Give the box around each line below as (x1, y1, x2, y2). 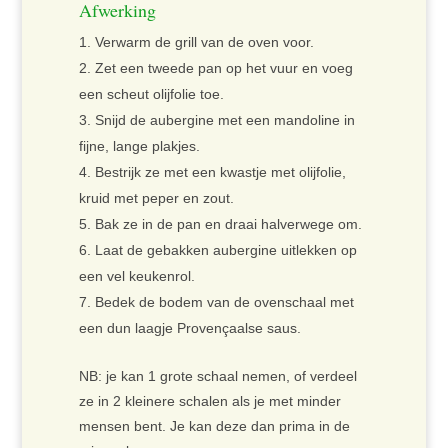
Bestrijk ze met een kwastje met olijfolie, (94, 164, 346, 181)
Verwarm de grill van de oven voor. (94, 34, 314, 51)
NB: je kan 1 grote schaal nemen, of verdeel (78, 368, 357, 385)
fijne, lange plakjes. (78, 138, 200, 155)
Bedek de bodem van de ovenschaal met (94, 294, 354, 311)
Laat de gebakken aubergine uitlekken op (94, 242, 357, 259)
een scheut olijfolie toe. (78, 86, 224, 103)
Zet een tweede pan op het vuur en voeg (94, 60, 353, 77)
